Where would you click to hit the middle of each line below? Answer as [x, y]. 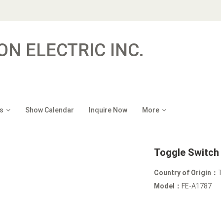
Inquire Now [108, 110]
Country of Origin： [186, 173]
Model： [168, 186]
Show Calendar [50, 110]
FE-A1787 [197, 186]
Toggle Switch [187, 152]
